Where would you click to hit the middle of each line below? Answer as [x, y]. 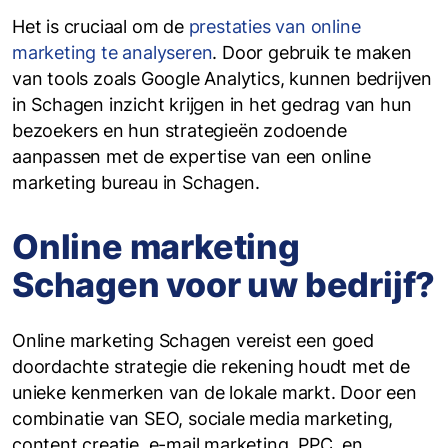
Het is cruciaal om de [100, 26]
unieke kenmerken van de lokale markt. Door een [214, 392]
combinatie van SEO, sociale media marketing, [203, 418]
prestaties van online [274, 26]
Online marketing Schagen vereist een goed [193, 340]
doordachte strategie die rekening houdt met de [211, 366]
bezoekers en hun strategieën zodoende [179, 130]
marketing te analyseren [112, 52]
